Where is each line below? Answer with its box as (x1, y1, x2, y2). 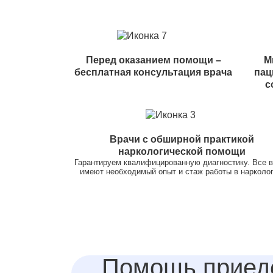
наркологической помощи (118, 146, 246, 157)
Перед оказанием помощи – (85, 54, 221, 65)
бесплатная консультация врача (74, 66, 233, 77)
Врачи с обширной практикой (110, 133, 255, 144)
